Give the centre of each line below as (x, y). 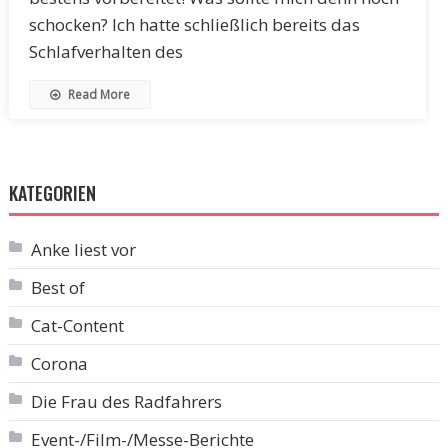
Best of (57, 287)
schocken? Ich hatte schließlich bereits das (194, 24)
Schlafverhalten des (105, 51)
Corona (59, 363)
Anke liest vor (83, 249)
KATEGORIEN (52, 192)
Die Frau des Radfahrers (126, 401)
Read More (97, 94)
